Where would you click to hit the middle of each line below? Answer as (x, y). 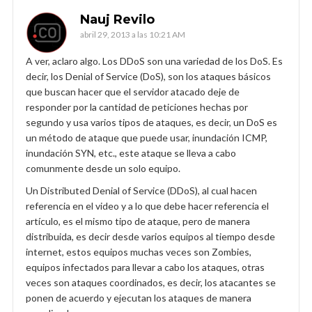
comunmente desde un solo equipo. (103, 168)
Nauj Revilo (117, 19)
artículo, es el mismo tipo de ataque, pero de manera (138, 221)
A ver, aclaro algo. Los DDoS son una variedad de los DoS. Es (154, 61)
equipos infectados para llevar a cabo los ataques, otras (145, 267)
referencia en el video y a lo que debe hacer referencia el (147, 205)
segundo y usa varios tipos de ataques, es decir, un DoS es (151, 122)
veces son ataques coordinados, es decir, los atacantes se (151, 282)
